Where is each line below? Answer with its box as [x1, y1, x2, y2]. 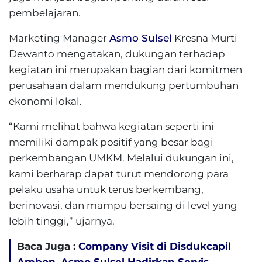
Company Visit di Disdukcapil [78, 240, 231, 252]
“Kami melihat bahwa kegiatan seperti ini [9, 120, 214, 132]
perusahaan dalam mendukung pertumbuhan [9, 80, 239, 91]
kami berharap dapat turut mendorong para [9, 168, 229, 180]
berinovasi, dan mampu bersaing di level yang [9, 199, 237, 211]
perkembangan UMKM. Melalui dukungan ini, [9, 152, 234, 164]
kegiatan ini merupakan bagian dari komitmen [9, 64, 242, 75]
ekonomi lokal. [9, 95, 82, 107]
